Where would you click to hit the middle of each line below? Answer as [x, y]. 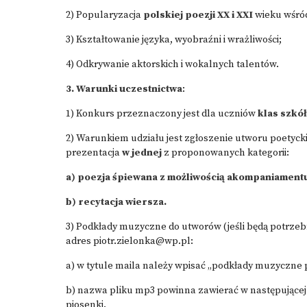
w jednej [142, 153]
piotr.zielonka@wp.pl [142, 241]
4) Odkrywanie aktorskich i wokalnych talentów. [172, 64]
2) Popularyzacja [105, 15]
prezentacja [94, 153]
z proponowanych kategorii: [225, 153]
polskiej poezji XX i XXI [198, 15]
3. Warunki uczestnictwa [124, 89]
